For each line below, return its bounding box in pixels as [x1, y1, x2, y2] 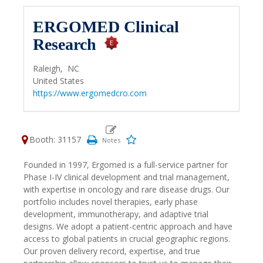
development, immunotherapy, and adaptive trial [23, 208, 208, 220]
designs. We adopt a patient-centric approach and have [23, 221, 232, 232]
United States [33, 75, 84, 86]
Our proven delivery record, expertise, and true [23, 245, 200, 257]
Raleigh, [33, 63, 68, 74]
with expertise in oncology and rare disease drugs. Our [23, 184, 230, 195]
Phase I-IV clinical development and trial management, [23, 171, 230, 183]
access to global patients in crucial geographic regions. [23, 233, 230, 244]
